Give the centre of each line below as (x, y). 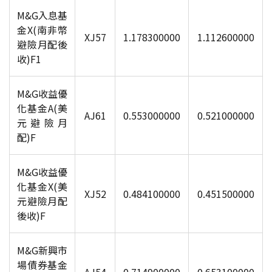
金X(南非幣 (42, 30)
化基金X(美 (42, 186)
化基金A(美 (42, 108)
